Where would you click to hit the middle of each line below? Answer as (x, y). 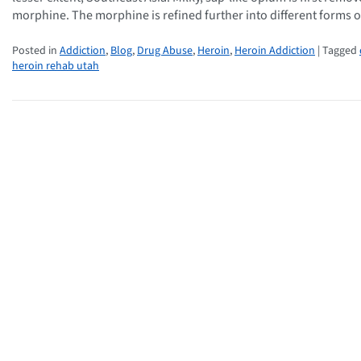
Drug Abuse (165, 50)
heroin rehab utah (56, 66)
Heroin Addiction (275, 50)
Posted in (36, 50)
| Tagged (337, 50)
